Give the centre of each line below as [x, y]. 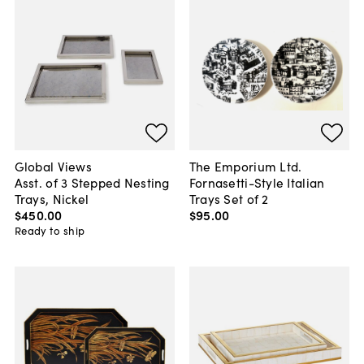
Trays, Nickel [52, 199]
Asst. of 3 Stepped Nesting [92, 182]
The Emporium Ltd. [245, 166]
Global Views [53, 166]
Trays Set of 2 [229, 199]
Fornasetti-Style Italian [257, 182]
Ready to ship [50, 231]
